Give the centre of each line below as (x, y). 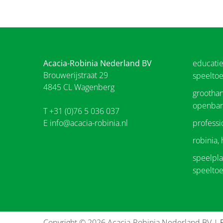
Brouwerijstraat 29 (76, 75)
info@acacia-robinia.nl (89, 123)
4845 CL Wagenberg (79, 87)
